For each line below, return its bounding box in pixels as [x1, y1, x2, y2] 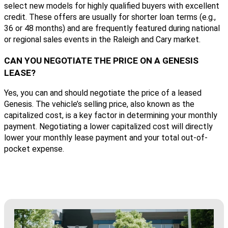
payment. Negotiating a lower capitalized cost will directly [4, 122, 213, 132]
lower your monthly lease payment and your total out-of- [4, 133, 208, 143]
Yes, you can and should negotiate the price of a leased [4, 88, 202, 98]
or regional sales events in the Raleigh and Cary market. [4, 35, 201, 45]
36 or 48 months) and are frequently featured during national [4, 23, 220, 34]
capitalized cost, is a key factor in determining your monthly [4, 110, 217, 121]
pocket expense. [4, 144, 64, 154]
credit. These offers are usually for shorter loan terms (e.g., [4, 12, 216, 22]
